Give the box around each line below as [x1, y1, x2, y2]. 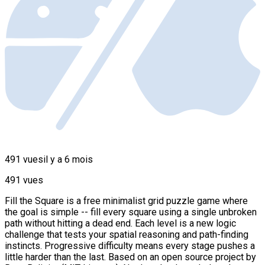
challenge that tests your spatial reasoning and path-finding [5, 229, 248, 241]
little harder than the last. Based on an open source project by [5, 251, 256, 263]
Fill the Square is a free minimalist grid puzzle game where [5, 195, 248, 207]
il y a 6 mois [43, 154, 93, 166]
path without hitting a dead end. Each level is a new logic [5, 218, 236, 230]
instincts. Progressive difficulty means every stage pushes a [5, 240, 255, 252]
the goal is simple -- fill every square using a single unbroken [5, 206, 257, 218]
